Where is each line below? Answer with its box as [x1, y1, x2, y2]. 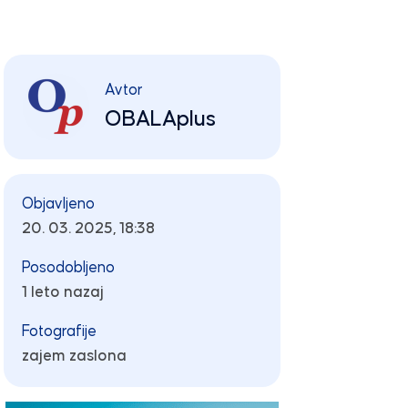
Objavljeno [21, 196, 95, 212]
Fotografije [21, 323, 97, 340]
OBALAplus [104, 107, 216, 130]
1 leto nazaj [21, 284, 104, 301]
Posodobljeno [21, 260, 115, 276]
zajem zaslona [21, 348, 127, 364]
